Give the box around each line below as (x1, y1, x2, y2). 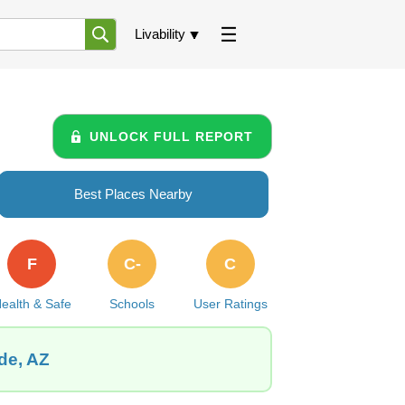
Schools (109, 297, 155, 311)
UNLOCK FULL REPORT (89, 128, 253, 144)
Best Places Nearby (74, 186, 193, 202)
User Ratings (193, 297, 268, 311)
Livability (135, 26, 185, 42)
